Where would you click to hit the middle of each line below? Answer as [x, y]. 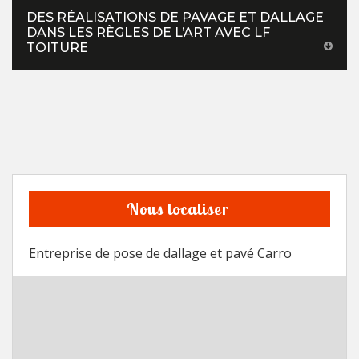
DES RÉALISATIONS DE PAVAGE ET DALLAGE [175, 18]
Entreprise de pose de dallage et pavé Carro [160, 254]
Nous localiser [177, 209]
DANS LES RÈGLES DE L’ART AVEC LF [148, 33]
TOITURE [57, 48]
